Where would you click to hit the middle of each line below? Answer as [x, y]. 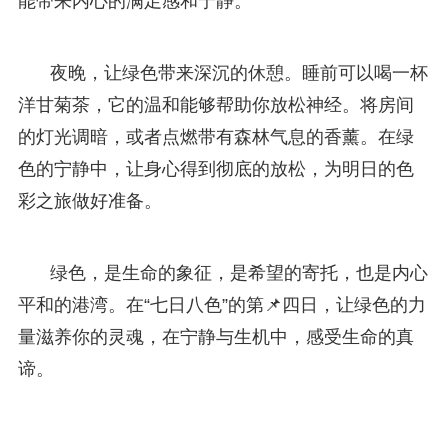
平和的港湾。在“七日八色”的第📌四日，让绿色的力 [221, 304]
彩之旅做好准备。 [89, 200]
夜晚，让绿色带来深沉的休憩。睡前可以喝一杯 [238, 72]
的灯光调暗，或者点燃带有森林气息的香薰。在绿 [215, 136]
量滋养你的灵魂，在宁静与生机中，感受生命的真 [215, 336]
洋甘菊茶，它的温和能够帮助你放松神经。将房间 [215, 104]
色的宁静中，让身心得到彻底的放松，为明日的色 [215, 168]
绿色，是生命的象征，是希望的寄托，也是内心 [238, 272]
